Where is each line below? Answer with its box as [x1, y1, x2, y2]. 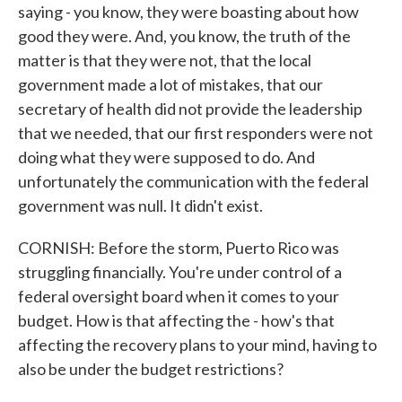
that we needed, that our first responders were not [18, 123, 373, 143]
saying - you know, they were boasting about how [18, 2, 359, 22]
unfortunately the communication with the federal [18, 171, 369, 191]
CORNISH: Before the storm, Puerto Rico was [18, 238, 339, 258]
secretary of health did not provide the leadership [18, 99, 363, 118]
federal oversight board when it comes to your [18, 286, 339, 306]
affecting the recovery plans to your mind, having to [18, 335, 377, 354]
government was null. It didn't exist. [18, 196, 263, 215]
